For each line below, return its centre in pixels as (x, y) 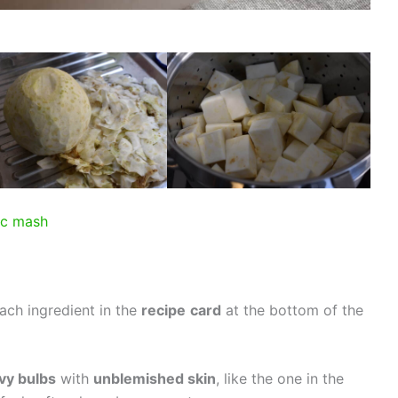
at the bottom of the (292, 310)
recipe (163, 310)
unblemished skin (154, 379)
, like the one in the (279, 379)
